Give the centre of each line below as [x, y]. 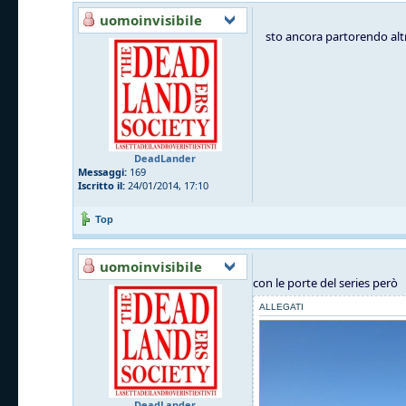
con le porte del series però [325, 282]
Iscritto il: [101, 185]
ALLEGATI [281, 306]
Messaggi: [102, 171]
